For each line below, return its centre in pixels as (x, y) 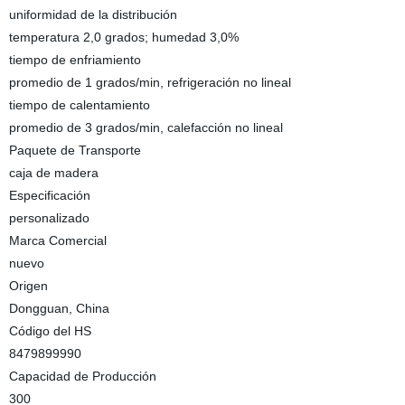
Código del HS (50, 331)
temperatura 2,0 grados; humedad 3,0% (123, 37)
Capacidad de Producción (82, 376)
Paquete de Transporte (75, 150)
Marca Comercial (57, 240)
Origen (28, 286)
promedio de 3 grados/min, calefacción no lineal (146, 127)
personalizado (49, 218)
